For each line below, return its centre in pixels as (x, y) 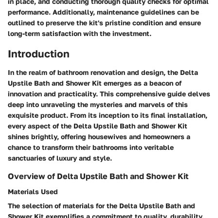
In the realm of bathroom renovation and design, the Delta (103, 72)
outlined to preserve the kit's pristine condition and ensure (104, 23)
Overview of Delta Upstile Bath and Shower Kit (98, 176)
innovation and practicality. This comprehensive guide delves (109, 93)
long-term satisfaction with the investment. (80, 33)
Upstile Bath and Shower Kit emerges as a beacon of (95, 83)
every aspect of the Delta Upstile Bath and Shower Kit (98, 126)
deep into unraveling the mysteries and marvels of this (98, 104)
